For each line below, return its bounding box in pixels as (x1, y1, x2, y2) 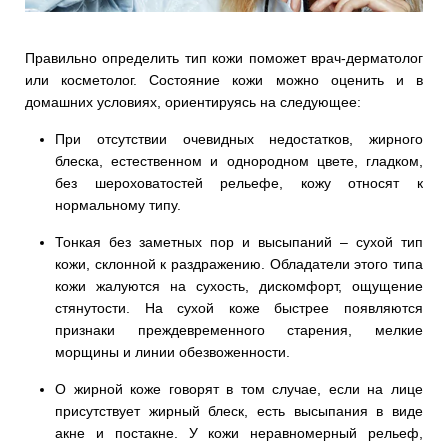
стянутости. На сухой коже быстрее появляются (55, 299, 423, 316)
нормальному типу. (55, 196, 181, 213)
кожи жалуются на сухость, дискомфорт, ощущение (55, 277, 423, 294)
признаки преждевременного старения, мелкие (55, 321, 423, 338)
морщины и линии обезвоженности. (55, 343, 290, 360)
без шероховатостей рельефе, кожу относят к (55, 174, 423, 191)
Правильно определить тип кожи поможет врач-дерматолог (25, 49, 423, 66)
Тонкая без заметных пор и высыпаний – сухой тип (55, 233, 423, 250)
